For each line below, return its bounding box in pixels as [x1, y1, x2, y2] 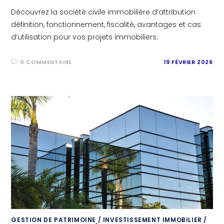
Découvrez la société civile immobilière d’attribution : [11, 6, 199, 17]
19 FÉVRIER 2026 [163, 57, 213, 66]
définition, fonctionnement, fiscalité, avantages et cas [11, 19, 201, 29]
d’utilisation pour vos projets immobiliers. [11, 31, 158, 42]
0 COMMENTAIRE [20, 57, 72, 66]
